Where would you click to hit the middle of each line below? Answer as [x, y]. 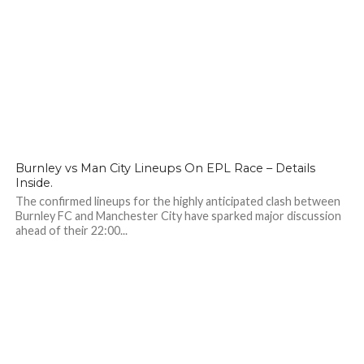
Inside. [34, 183]
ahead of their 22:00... [71, 230]
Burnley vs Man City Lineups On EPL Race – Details [165, 168]
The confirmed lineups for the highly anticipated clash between [178, 201]
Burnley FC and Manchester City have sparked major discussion [178, 216]
